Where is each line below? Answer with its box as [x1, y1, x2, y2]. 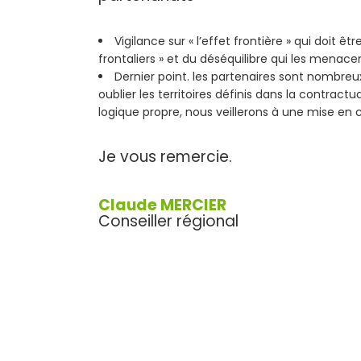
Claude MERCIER [98, 194, 226, 217]
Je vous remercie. [98, 146, 232, 168]
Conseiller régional [98, 210, 239, 233]
